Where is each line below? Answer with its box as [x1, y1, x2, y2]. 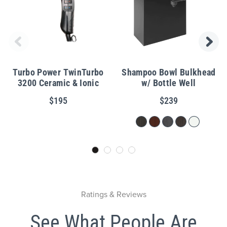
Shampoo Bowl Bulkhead [122, 67, 216, 78]
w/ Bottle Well [141, 78, 196, 89]
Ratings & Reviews [81, 188, 146, 200]
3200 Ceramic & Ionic [17, 78, 99, 89]
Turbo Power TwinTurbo [13, 67, 104, 78]
